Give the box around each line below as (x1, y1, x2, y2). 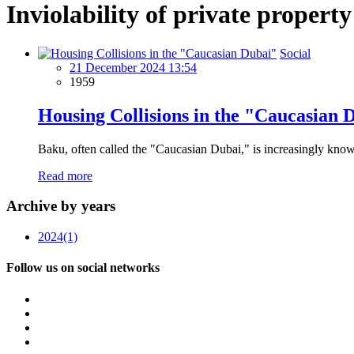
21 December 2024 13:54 (70, 60, 197, 74)
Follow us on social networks (6, 261, 160, 275)
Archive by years (6, 198, 115, 215)
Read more (38, 168, 92, 183)
